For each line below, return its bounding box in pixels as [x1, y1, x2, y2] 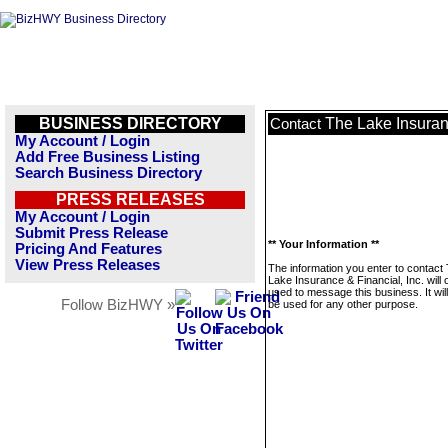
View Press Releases [15, 257, 160, 273]
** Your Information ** [268, 238, 379, 250]
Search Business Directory [15, 165, 202, 181]
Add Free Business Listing [15, 149, 200, 165]
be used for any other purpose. [268, 298, 418, 310]
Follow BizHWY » [61, 297, 175, 313]
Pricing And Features [15, 241, 162, 257]
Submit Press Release [15, 225, 168, 241]
